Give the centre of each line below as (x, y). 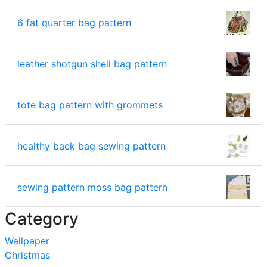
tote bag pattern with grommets (90, 105)
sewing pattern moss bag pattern (92, 187)
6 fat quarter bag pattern (74, 22)
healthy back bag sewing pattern (91, 146)
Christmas (27, 255)
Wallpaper (27, 240)
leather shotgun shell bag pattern (92, 63)
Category (42, 218)
